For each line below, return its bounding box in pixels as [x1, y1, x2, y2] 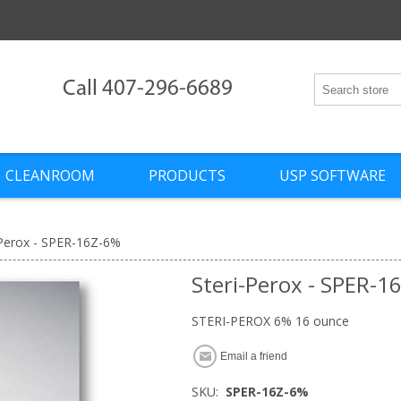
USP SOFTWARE [278, 166, 386, 186]
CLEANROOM [4, 166, 95, 186]
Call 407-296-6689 [63, 78, 234, 100]
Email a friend [220, 350, 287, 363]
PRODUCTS [148, 166, 226, 186]
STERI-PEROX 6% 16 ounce [192, 312, 349, 330]
